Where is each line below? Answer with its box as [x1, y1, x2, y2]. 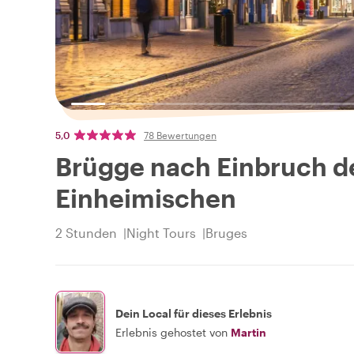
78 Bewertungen [144, 130, 217, 141]
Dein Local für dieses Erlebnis [115, 306, 272, 320]
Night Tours [126, 225, 196, 241]
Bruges [205, 225, 247, 241]
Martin [231, 325, 266, 339]
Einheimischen [55, 183, 236, 213]
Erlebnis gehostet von [115, 325, 228, 339]
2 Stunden [55, 225, 117, 241]
